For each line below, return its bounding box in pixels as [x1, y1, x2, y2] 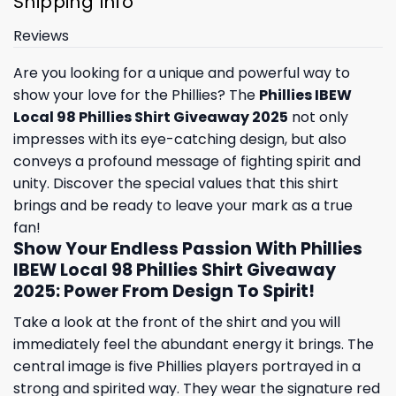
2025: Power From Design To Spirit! [13, 279, 315, 304]
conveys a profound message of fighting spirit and [13, 151, 361, 172]
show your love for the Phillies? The [13, 85, 259, 106]
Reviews [13, 26, 69, 47]
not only [288, 107, 348, 128]
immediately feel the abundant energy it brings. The [13, 333, 374, 354]
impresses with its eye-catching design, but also [13, 129, 346, 150]
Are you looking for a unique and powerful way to [13, 63, 350, 84]
